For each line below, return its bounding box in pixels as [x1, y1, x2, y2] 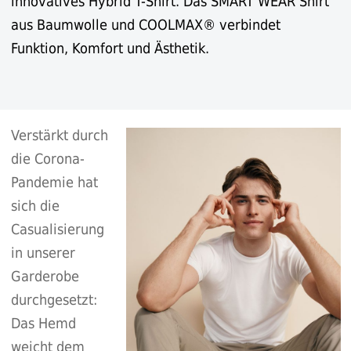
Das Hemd [10, 315, 76, 332]
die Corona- [10, 150, 85, 168]
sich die [10, 197, 60, 215]
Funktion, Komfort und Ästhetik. [10, 40, 209, 57]
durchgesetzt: [10, 291, 97, 309]
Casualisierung [10, 221, 104, 238]
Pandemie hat [10, 174, 98, 191]
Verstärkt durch [10, 127, 108, 144]
